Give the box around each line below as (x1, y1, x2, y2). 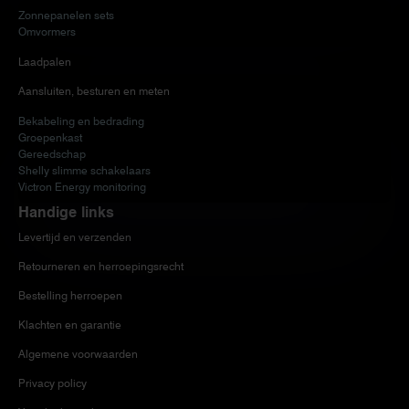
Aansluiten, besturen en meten (18, 84, 170, 99)
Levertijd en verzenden (18, 230, 131, 245)
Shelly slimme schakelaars (18, 163, 151, 178)
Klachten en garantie (18, 318, 121, 332)
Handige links (18, 204, 114, 222)
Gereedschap (18, 147, 86, 162)
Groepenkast (18, 131, 82, 145)
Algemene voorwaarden (18, 347, 138, 362)
